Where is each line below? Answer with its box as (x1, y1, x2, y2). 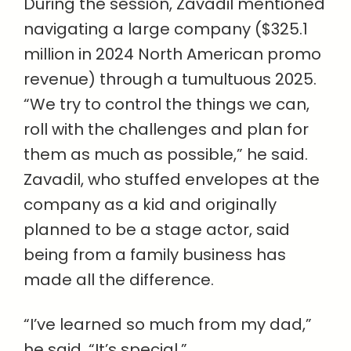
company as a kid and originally (24, 194, 277, 216)
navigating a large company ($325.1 (24, 18, 308, 41)
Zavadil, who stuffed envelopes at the (24, 168, 320, 191)
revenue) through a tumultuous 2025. (24, 68, 317, 91)
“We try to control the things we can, (24, 93, 309, 116)
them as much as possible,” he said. (24, 143, 308, 166)
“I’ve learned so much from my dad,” (24, 313, 312, 336)
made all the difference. (24, 269, 214, 291)
